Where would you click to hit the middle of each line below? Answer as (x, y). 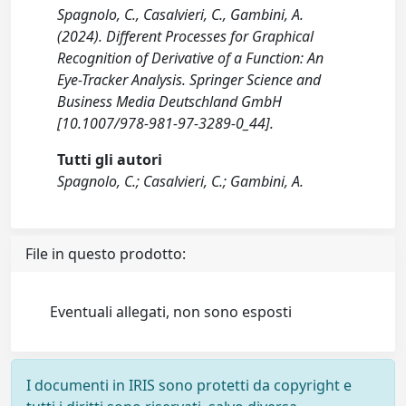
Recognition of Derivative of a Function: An (191, 58)
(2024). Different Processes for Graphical (186, 36)
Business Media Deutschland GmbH (170, 101)
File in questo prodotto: (106, 254)
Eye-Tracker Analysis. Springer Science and (189, 80)
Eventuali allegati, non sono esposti (171, 312)
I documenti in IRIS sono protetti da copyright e (189, 385)
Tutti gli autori (110, 159)
